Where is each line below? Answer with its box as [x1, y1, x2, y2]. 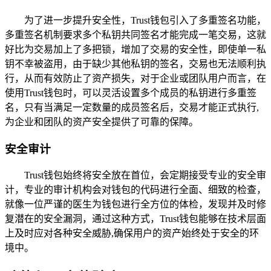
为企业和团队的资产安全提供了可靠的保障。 [5, 116, 198, 127]
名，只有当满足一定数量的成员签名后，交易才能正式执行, [5, 102, 259, 113]
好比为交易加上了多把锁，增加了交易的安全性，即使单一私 [5, 44, 266, 54]
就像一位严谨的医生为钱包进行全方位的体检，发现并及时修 [5, 199, 266, 210]
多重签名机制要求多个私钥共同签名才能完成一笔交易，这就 [5, 29, 266, 40]
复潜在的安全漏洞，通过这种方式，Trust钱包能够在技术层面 [5, 214, 266, 224]
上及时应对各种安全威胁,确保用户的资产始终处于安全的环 [5, 228, 259, 239]
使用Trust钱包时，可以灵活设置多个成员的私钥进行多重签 [5, 87, 256, 98]
